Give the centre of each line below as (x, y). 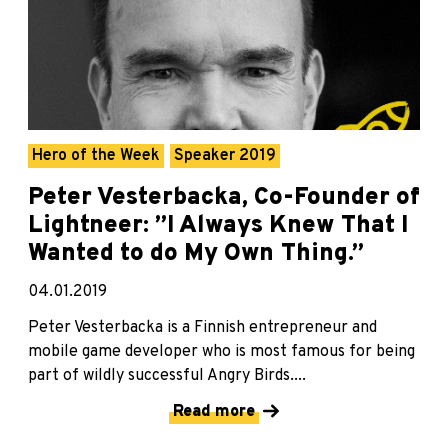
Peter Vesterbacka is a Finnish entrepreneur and (202, 327)
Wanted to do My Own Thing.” (196, 253)
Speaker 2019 (225, 155)
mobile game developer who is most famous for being (221, 351)
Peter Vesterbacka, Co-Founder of (224, 197)
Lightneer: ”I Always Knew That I (218, 225)
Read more (214, 411)
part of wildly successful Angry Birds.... (167, 375)
